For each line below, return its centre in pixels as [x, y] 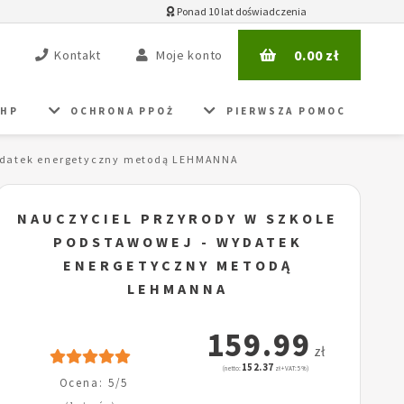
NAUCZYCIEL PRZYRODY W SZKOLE [178, 219]
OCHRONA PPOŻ [123, 110]
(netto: [232, 369]
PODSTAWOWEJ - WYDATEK [178, 242]
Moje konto [189, 55]
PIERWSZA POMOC [286, 110]
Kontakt [78, 55]
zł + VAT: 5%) [291, 369]
